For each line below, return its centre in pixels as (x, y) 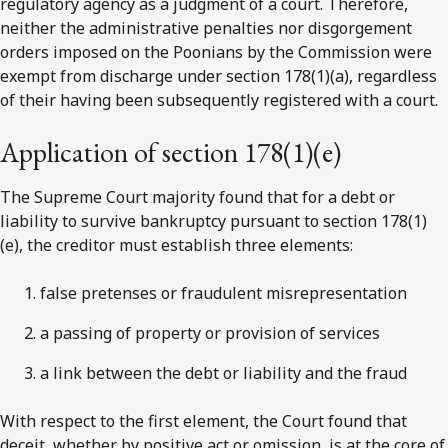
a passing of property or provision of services (210, 332)
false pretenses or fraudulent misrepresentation (223, 292)
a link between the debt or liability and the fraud (223, 372)
